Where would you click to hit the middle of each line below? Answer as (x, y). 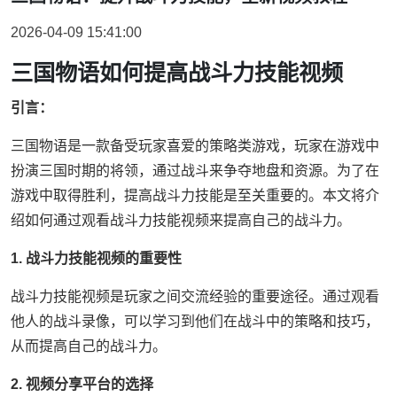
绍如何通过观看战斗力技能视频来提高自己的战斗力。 (181, 220)
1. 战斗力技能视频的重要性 (96, 258)
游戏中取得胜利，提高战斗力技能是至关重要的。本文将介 (195, 195)
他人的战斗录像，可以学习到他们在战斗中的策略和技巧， (195, 321)
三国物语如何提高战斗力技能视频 (177, 73)
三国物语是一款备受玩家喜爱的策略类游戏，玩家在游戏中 (195, 146)
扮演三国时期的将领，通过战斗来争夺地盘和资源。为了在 (195, 171)
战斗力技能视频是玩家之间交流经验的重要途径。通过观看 (195, 296)
